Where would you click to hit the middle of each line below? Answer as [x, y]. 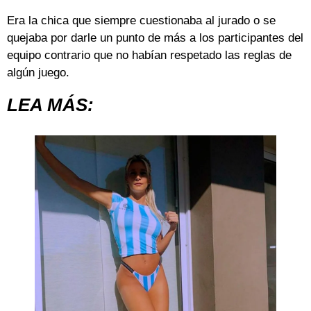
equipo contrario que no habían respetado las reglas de [149, 56]
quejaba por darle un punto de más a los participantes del [155, 38]
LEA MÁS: [50, 104]
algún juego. [38, 73]
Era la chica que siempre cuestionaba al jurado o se [141, 21]
